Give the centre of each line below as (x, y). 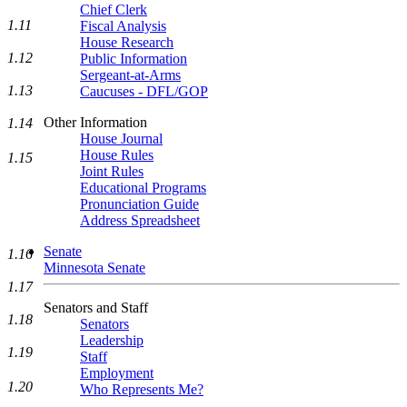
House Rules (117, 155)
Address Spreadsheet (140, 220)
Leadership (112, 340)
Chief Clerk (114, 10)
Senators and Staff (96, 308)
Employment (117, 373)
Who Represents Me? (142, 389)
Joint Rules (112, 171)
